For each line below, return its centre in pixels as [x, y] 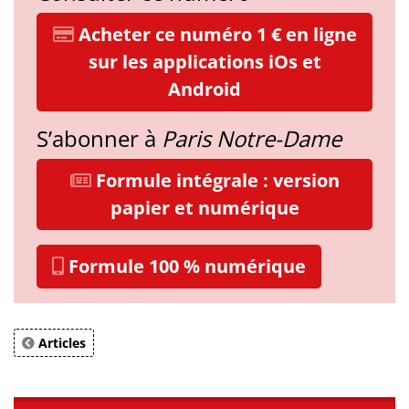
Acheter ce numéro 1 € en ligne [215, 34]
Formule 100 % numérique [185, 266]
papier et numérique [204, 207]
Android [204, 89]
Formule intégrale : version [215, 180]
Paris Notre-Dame [252, 138]
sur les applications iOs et [204, 61]
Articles [60, 342]
